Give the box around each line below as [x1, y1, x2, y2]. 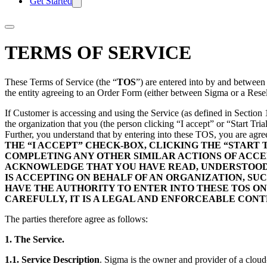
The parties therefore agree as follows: [5, 213, 148, 224]
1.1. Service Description [5, 254, 100, 265]
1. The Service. [5, 234, 64, 244]
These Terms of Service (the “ [5, 76, 117, 87]
